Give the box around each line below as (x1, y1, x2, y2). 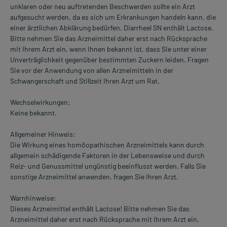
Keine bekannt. (10, 108, 57, 118)
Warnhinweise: (10, 194, 56, 203)
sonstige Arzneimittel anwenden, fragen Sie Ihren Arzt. (10, 172, 178, 181)
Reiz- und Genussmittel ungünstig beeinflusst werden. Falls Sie (10, 162, 206, 171)
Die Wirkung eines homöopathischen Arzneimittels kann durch (10, 140, 204, 149)
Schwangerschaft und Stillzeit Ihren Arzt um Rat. (10, 77, 160, 86)
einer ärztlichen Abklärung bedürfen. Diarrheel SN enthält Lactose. (10, 23, 213, 32)
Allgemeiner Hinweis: (10, 130, 75, 139)
